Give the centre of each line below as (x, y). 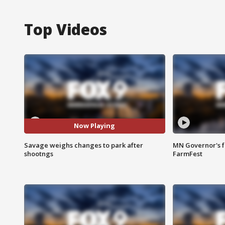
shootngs (39, 153)
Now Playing (95, 126)
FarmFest (187, 153)
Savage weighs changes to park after (84, 145)
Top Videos (66, 29)
